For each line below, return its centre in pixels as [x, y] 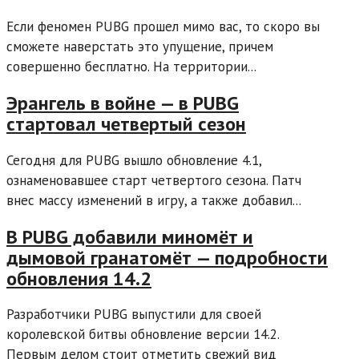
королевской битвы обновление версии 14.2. [143, 335]
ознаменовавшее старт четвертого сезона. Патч [154, 180]
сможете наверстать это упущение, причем [140, 46]
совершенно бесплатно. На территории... [131, 66]
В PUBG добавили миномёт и [130, 236]
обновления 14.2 [79, 278]
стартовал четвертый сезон [126, 123]
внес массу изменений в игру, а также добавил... [154, 200]
